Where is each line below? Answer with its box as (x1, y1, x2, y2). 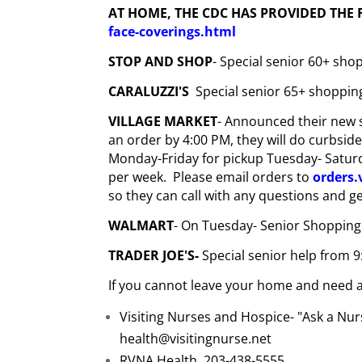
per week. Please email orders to (108, 167, 314, 186)
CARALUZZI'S (108, 82, 190, 100)
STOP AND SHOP (108, 52, 213, 70)
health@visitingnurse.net (120, 329, 272, 347)
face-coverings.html (108, 22, 237, 40)
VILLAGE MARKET (108, 112, 218, 130)
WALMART (108, 216, 175, 234)
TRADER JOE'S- (108, 246, 200, 264)
